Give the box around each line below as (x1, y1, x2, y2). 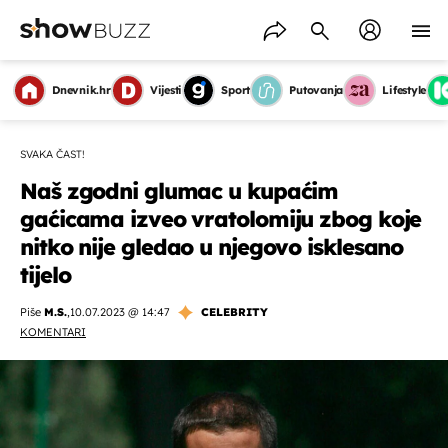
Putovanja (289, 83, 344, 97)
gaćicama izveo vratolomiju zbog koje (20, 205, 422, 233)
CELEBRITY (201, 305, 268, 319)
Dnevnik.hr (52, 83, 111, 97)
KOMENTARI (20, 325, 86, 339)
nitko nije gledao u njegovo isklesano (20, 233, 404, 261)
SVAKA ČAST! (20, 147, 85, 161)
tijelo (20, 261, 71, 289)
